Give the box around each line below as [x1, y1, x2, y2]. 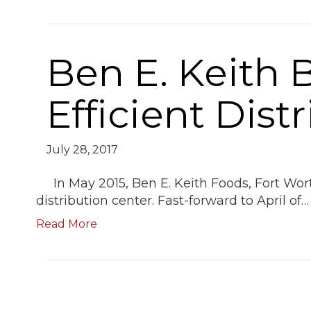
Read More [36, 217, 98, 230]
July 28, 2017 [47, 142, 119, 156]
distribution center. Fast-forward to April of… [36, 192, 310, 208]
